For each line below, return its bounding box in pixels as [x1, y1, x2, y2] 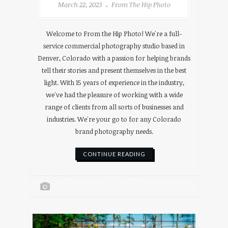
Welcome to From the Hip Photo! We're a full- [46, 28, 182, 38]
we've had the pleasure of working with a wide [45, 90, 183, 99]
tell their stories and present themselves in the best [42, 65, 186, 75]
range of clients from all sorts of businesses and [44, 102, 184, 111]
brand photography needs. [75, 126, 153, 136]
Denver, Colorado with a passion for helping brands [38, 53, 190, 63]
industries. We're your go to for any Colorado [47, 114, 181, 124]
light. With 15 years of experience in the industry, [44, 77, 184, 87]
